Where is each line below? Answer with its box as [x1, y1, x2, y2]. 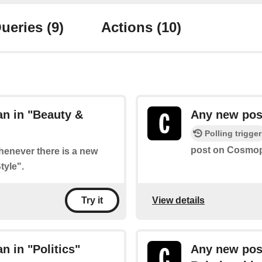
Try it [81, 195, 103, 206]
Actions [101, 19, 157, 36]
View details [152, 195, 205, 205]
